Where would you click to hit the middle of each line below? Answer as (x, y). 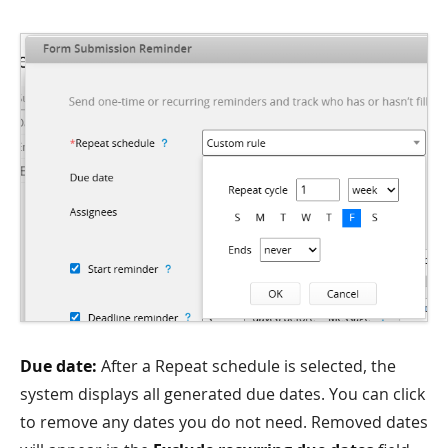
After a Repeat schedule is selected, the (246, 366)
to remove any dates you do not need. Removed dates (224, 422)
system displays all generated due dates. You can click (222, 394)
